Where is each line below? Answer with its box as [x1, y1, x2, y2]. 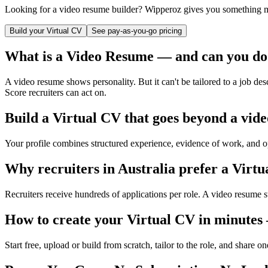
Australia [118, 161, 175, 177]
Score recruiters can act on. [5, 87, 106, 98]
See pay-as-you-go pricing [92, 26, 182, 35]
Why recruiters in [5, 161, 118, 177]
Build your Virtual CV [10, 26, 82, 35]
